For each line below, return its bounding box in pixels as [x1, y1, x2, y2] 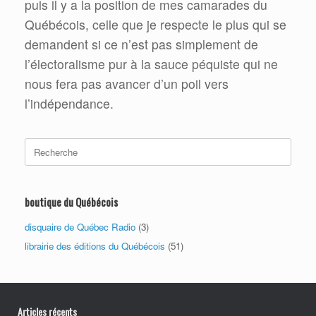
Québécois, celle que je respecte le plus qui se [25, 16, 286, 34]
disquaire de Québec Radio [25, 220, 135, 234]
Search [24, 138, 53, 152]
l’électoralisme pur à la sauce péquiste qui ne [25, 55, 278, 73]
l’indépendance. [25, 95, 114, 113]
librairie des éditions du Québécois [25, 239, 165, 253]
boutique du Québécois [25, 194, 118, 210]
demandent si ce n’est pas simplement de [25, 35, 258, 54]
